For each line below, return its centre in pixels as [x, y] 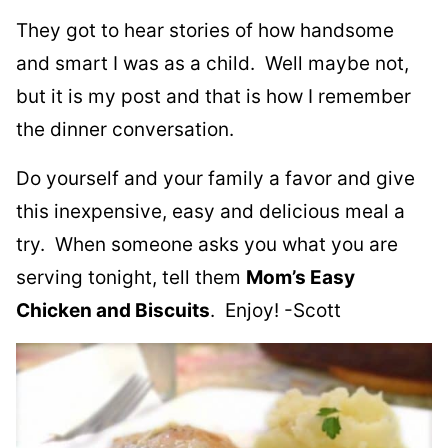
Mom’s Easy [300, 277]
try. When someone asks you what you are [207, 244]
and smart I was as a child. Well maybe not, [212, 63]
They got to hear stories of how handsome [205, 30]
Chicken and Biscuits [113, 310]
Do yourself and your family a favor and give [215, 178]
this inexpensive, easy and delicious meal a [210, 211]
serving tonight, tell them [131, 277]
